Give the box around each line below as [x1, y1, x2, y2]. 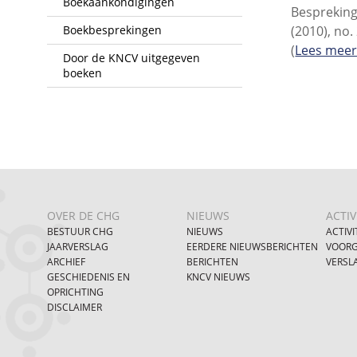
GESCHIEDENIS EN [46, 270, 130, 283]
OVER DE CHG [46, 207, 120, 223]
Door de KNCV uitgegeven [62, 49, 200, 65]
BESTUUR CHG [46, 225, 113, 237]
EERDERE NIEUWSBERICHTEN [186, 240, 319, 253]
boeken [62, 65, 102, 80]
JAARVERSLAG [46, 240, 108, 253]
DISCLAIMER [46, 300, 102, 313]
